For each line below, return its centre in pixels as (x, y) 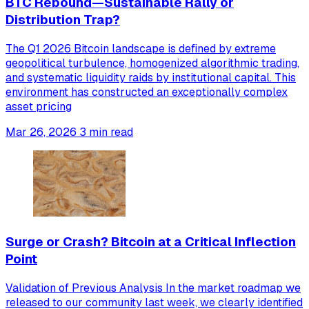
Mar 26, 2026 (41, 132)
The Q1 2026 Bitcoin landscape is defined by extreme (141, 49)
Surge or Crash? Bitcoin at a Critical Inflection (151, 242)
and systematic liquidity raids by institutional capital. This (151, 78)
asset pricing (39, 107)
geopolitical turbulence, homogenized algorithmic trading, (152, 63)
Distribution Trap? (63, 20)
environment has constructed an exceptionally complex (147, 92)
